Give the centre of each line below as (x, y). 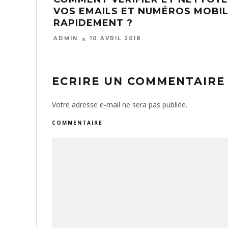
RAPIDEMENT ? (93, 23)
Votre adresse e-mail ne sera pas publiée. (120, 104)
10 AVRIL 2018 (116, 39)
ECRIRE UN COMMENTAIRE (138, 81)
